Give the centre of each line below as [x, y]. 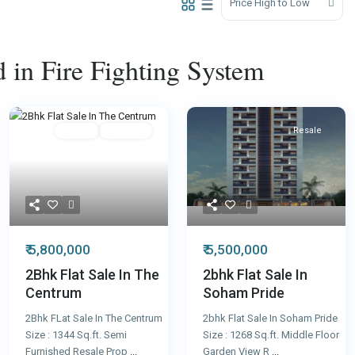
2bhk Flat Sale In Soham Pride [270, 318]
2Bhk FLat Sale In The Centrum [94, 318]
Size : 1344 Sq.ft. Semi [76, 335]
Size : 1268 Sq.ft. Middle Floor [271, 335]
